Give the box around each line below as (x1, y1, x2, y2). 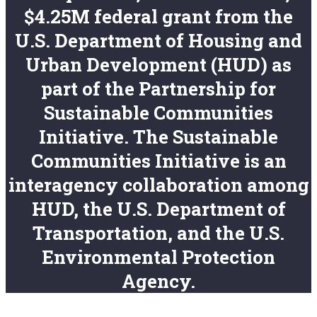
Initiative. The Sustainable (39, 124, 278, 149)
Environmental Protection (42, 244, 275, 269)
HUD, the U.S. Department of (31, 196, 286, 221)
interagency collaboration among (8, 172, 309, 197)
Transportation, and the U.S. (33, 220, 284, 245)
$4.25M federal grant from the (24, 4, 293, 28)
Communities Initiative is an (30, 148, 287, 173)
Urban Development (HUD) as (25, 52, 292, 76)
